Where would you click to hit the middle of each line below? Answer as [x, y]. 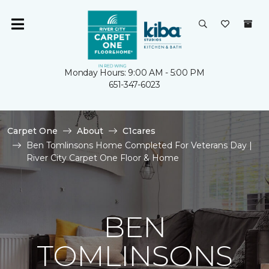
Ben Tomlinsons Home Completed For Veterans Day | [139, 145]
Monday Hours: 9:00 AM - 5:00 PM [134, 73]
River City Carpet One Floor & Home [103, 158]
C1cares [139, 131]
